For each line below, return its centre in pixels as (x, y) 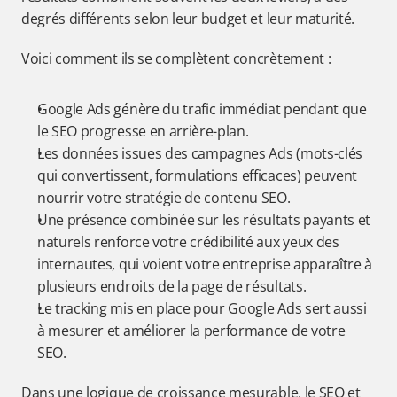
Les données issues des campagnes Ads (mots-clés (200, 153)
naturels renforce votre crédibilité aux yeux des (188, 242)
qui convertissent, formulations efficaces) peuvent (197, 175)
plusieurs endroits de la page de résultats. (172, 286)
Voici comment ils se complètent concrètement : (176, 58)
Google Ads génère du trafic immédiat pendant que (202, 109)
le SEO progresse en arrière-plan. (143, 131)
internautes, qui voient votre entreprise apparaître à (205, 264)
